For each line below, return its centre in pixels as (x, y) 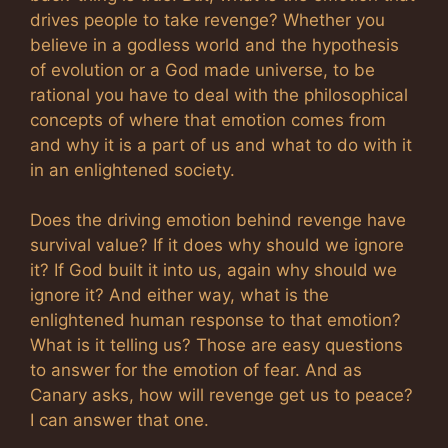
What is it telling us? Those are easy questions (216, 345)
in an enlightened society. (132, 169)
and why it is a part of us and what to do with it (221, 144)
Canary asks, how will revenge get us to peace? (221, 395)
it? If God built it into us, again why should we (213, 270)
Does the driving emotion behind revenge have (218, 220)
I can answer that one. (119, 420)
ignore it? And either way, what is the (179, 295)
